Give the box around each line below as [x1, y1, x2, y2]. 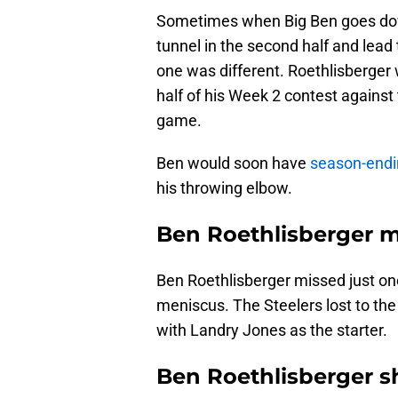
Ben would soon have [156, 154, 310, 173]
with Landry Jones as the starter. [156, 321, 387, 340]
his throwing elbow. [156, 179, 292, 198]
